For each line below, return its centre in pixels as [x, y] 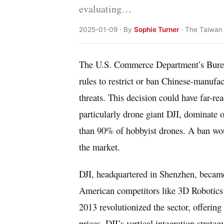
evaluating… [105, 8]
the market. [99, 147]
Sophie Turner [156, 29]
